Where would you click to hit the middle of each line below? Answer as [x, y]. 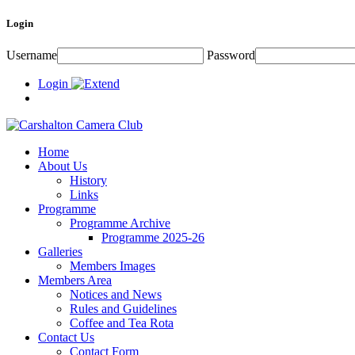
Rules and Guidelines [123, 309]
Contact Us [66, 338]
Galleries [60, 252]
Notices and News [116, 295]
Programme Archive [120, 223]
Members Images [113, 266]
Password [231, 55]
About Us [63, 166]
